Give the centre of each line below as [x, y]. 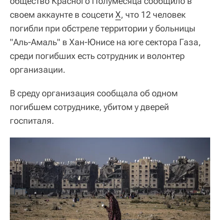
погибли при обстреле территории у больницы [103, 28]
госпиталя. [32, 120]
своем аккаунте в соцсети [63, 14]
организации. [38, 69]
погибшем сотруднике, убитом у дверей [89, 107]
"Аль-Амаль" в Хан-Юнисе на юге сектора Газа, [105, 42]
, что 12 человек [153, 14]
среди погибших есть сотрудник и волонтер [97, 55]
